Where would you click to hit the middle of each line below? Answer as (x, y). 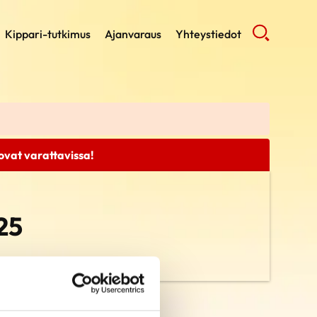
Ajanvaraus (133, 34)
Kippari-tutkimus (47, 34)
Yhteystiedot (208, 34)
